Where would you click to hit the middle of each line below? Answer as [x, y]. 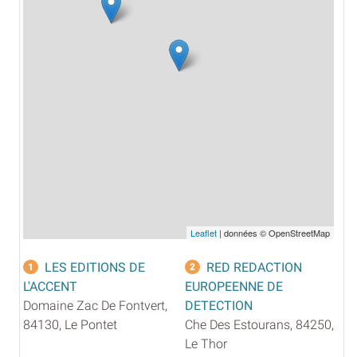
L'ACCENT [50, 286]
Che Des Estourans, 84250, [259, 324]
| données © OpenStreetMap [273, 232]
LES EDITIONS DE [95, 267]
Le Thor [206, 343]
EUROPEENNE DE [234, 286]
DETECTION [219, 305]
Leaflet [204, 232]
